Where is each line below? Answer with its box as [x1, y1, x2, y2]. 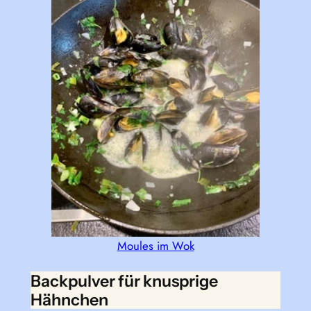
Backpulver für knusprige [30, 270, 218, 291]
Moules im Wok [117, 237, 194, 255]
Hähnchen [30, 289, 108, 310]
